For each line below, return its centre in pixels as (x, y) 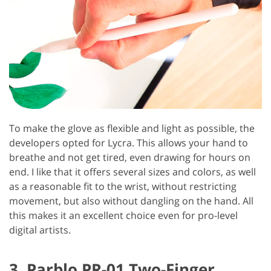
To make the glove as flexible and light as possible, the (132, 128)
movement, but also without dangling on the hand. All (131, 201)
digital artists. (40, 230)
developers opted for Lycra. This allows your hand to (129, 142)
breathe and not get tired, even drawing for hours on (130, 157)
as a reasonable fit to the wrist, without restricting (123, 186)
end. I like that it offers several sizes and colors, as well (132, 171)
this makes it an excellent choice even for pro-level (123, 215)
